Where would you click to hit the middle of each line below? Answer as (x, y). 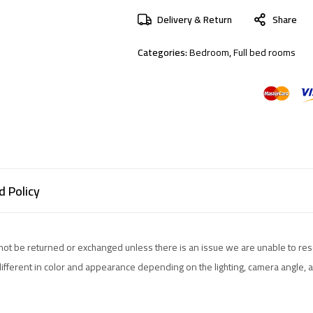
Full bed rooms (264, 52)
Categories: (163, 52)
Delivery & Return (195, 19)
